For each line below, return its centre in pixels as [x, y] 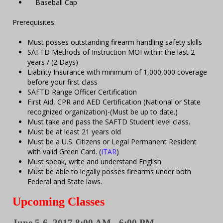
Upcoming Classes [58, 202]
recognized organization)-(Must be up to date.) [103, 112]
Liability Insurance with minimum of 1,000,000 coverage [117, 72]
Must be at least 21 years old [74, 132]
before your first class [62, 82]
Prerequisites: [35, 22]
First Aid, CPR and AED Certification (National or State [114, 102]
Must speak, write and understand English [94, 162]
